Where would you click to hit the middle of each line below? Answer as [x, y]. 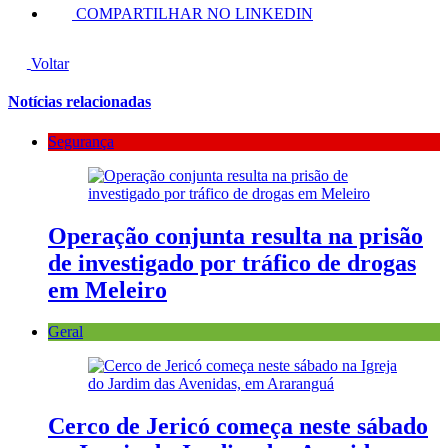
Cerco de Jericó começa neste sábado [238, 426]
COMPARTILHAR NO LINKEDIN [194, 13]
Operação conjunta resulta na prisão [235, 235]
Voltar [49, 63]
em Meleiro [107, 289]
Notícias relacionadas [79, 102]
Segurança [81, 141]
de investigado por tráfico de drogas [232, 262]
